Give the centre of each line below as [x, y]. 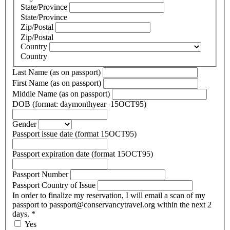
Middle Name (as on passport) [85, 93]
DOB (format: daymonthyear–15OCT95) [79, 104]
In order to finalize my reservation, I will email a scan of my [109, 195]
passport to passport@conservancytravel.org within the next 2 [112, 204]
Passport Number [41, 174]
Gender [25, 124]
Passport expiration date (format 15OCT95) [83, 154]
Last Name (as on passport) [57, 72]
